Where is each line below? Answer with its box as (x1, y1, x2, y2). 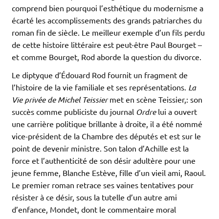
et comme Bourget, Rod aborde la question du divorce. (12, 51, 201, 62)
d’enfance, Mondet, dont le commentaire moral (12, 204, 176, 214)
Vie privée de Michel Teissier (12, 94, 109, 105)
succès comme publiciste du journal (12, 106, 136, 116)
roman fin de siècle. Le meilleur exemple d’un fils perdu (12, 27, 205, 37)
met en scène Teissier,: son (109, 94, 202, 104)
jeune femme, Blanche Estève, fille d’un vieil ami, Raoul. (12, 167, 206, 177)
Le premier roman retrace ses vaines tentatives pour (12, 179, 194, 190)
